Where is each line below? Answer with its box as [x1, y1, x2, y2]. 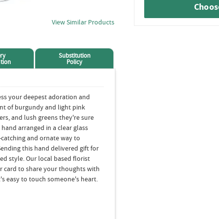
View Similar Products [52, 18, 114, 26]
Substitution [58, 51, 90, 60]
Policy [66, 58, 82, 66]
